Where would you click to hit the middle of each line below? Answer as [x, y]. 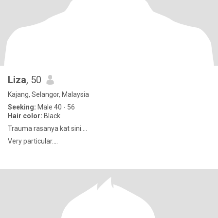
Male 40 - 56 [55, 107]
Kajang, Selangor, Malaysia [48, 94]
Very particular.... [33, 141]
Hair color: [25, 116]
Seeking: [22, 107]
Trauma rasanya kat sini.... [47, 128]
